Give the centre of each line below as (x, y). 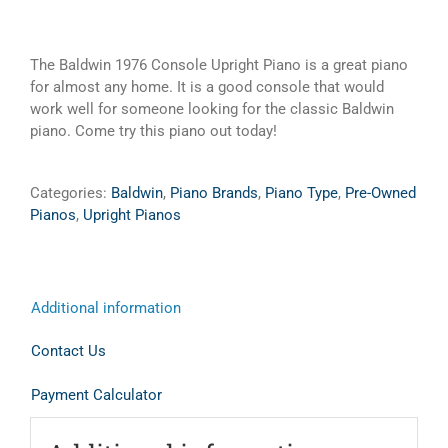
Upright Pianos (132, 215)
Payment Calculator (96, 395)
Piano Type (301, 193)
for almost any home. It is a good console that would (207, 87)
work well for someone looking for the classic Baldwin (212, 109)
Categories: (70, 193)
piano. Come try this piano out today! (153, 131)
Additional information (106, 308)
